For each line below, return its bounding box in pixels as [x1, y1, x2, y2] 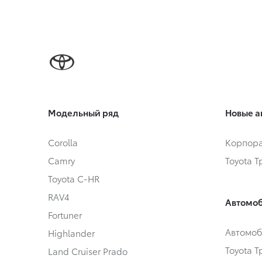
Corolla [48, 135, 78, 149]
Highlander [48, 226, 95, 239]
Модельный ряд [48, 105, 119, 119]
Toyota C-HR [48, 171, 99, 185]
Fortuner [48, 208, 82, 221]
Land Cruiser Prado [48, 244, 127, 257]
